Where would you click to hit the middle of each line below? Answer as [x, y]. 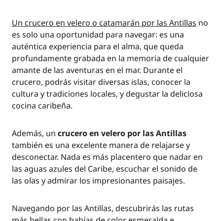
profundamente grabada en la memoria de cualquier [110, 58]
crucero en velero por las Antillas [122, 133]
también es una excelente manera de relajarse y [101, 145]
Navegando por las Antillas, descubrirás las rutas [103, 208]
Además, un [35, 133]
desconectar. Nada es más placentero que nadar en [107, 157]
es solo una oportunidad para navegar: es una [98, 35]
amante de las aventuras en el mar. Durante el [97, 70]
